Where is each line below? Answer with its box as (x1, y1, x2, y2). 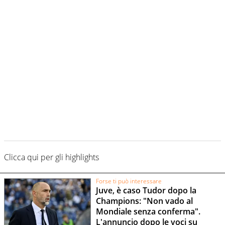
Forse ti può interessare (95, 176, 162, 185)
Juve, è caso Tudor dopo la (95, 185, 196, 196)
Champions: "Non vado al (95, 195, 193, 207)
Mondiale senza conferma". (95, 206, 200, 217)
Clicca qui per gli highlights (4, 152, 99, 163)
